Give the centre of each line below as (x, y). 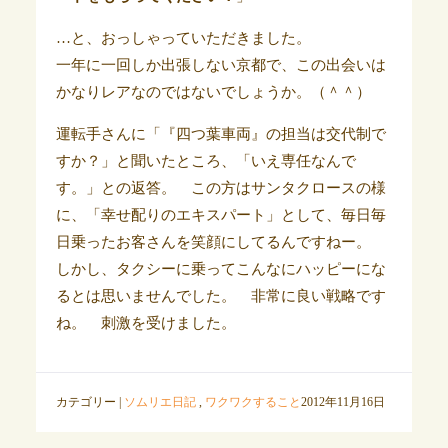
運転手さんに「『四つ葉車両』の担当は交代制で (220, 134)
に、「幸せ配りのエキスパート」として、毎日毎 (220, 215)
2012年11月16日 (342, 402)
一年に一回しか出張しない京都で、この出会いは (220, 65)
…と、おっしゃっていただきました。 (183, 38)
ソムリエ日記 (159, 402)
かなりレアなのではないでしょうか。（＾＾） (213, 92)
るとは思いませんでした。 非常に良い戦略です (220, 296)
